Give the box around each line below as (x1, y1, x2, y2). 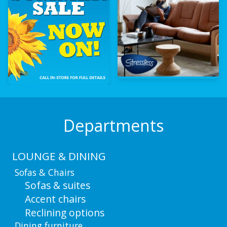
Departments (63, 115, 164, 137)
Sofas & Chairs (15, 166, 75, 179)
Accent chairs (24, 192, 86, 206)
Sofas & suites (24, 178, 90, 193)
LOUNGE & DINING (12, 148, 106, 163)
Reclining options (24, 206, 104, 220)
